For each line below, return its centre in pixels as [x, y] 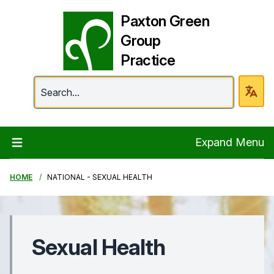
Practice [148, 60]
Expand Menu [230, 142]
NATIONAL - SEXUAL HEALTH [100, 177]
